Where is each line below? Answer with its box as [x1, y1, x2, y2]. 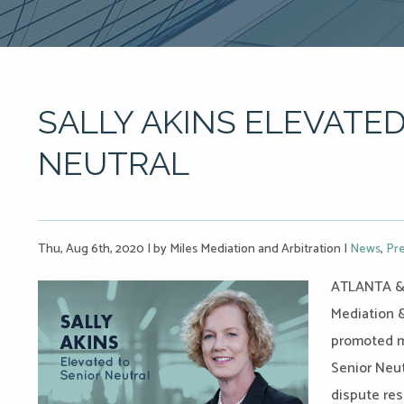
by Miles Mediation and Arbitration [151, 239, 344, 260]
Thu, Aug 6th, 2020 [38, 239, 147, 260]
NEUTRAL [38, 144, 189, 182]
